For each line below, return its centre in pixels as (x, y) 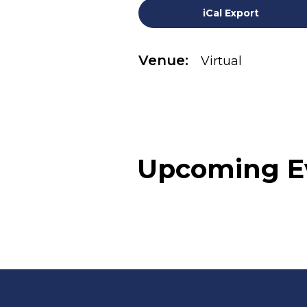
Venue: (163, 60)
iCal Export (231, 13)
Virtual (221, 61)
